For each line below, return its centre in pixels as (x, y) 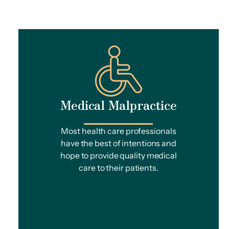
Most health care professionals (119, 131)
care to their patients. (119, 168)
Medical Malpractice (119, 105)
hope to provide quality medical (119, 155)
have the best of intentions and (119, 143)
